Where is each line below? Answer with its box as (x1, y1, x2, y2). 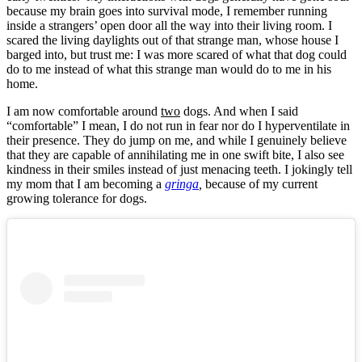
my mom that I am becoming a (6, 176, 165, 191)
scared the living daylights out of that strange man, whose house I (6, 32, 339, 47)
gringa (165, 176, 199, 191)
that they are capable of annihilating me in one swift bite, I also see (6, 147, 344, 162)
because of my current (202, 176, 318, 191)
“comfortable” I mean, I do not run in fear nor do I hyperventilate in (6, 118, 350, 133)
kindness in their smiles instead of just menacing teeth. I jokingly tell (6, 162, 352, 176)
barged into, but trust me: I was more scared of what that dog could (6, 47, 347, 61)
